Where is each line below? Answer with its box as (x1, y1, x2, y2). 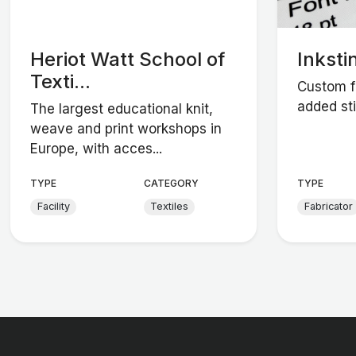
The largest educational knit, (30, 101, 214, 118)
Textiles (150, 200, 189, 213)
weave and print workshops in (30, 121, 222, 137)
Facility (37, 200, 70, 213)
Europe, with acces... (30, 141, 163, 157)
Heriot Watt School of (30, 47, 226, 71)
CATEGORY (143, 176, 199, 189)
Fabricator (304, 200, 353, 213)
